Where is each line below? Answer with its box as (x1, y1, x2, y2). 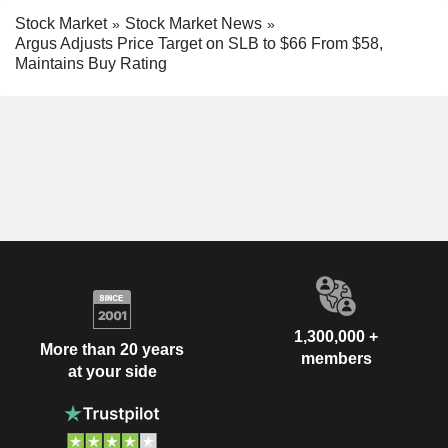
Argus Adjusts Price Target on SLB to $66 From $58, (15, 35, 383, 53)
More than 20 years (40, 340, 184, 358)
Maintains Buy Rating (15, 55, 167, 73)
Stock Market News (125, 14, 262, 32)
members (300, 350, 372, 368)
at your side (67, 362, 157, 380)
